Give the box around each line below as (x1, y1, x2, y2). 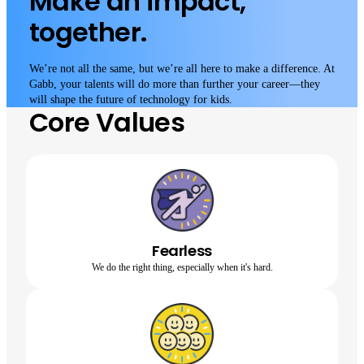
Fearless (151, 240, 213, 261)
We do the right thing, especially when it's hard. (91, 262, 273, 273)
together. (29, 14, 147, 50)
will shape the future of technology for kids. (29, 93, 232, 106)
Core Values (29, 104, 184, 141)
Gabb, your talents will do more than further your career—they (29, 78, 320, 90)
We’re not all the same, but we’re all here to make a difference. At (29, 63, 335, 75)
